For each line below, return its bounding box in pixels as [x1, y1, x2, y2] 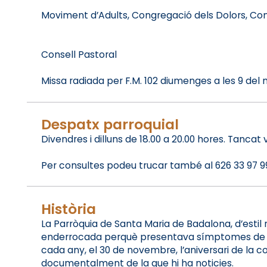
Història [41, 198, 96, 219]
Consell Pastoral [41, 48, 117, 61]
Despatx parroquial [41, 114, 179, 134]
